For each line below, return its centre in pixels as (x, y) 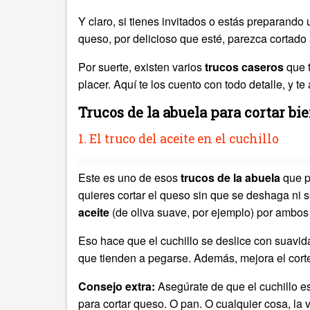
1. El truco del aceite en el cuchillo (179, 139)
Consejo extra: (117, 286)
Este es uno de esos (129, 177)
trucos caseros (244, 67)
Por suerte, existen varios (142, 67)
